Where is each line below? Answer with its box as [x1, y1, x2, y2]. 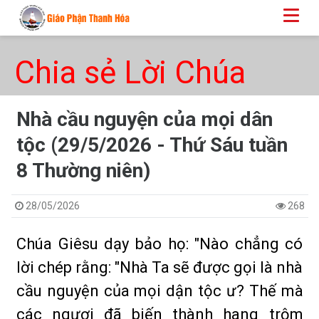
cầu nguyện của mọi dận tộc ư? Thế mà [16, 282, 303, 300]
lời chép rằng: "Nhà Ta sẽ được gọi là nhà [16, 258, 303, 276]
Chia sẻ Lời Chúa [14, 54, 246, 91]
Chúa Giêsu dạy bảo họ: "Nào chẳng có [16, 235, 303, 253]
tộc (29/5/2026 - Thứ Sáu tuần [16, 133, 288, 157]
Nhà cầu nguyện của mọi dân [16, 108, 273, 131]
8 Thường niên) [16, 159, 150, 182]
